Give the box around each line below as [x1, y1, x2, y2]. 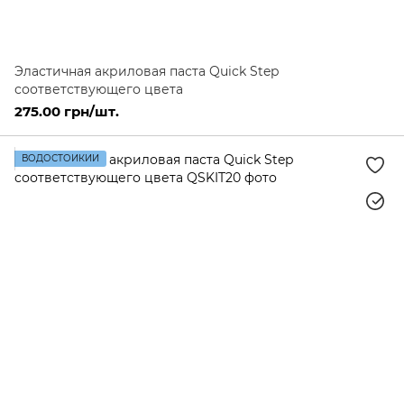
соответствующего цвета [14, 81, 183, 97]
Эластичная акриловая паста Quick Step [14, 63, 279, 79]
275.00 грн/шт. [14, 103, 119, 120]
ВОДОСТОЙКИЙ [22, 152, 99, 164]
